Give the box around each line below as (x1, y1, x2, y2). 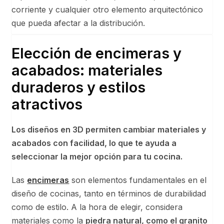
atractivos (11, 95, 83, 113)
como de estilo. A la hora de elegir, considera (11, 201, 183, 212)
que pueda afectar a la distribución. (11, 17, 145, 28)
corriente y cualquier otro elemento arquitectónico (11, 4, 203, 14)
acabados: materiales (11, 61, 163, 79)
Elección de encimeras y (11, 44, 182, 62)
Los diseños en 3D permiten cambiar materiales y (11, 124, 206, 134)
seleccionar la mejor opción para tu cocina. (11, 151, 183, 161)
